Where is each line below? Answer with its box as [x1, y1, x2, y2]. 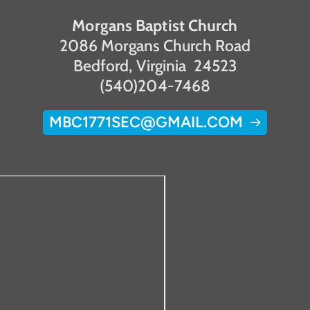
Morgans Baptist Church [72, 15, 238, 35]
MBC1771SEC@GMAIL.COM [49, 112, 243, 131]
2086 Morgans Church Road [59, 35, 251, 55]
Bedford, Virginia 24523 [73, 55, 237, 75]
